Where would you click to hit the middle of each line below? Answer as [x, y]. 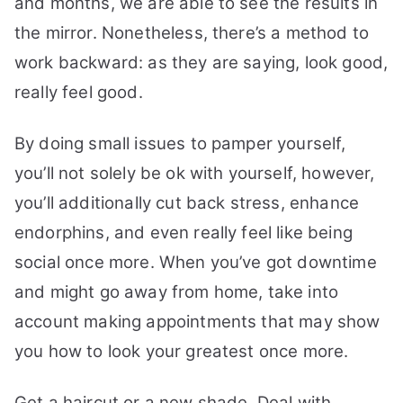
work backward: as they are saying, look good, [201, 63]
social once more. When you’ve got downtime [196, 262]
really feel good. [79, 92]
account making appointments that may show [197, 322]
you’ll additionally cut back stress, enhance [187, 203]
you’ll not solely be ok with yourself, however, [195, 173]
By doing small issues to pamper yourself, [180, 143]
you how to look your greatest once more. [182, 351]
